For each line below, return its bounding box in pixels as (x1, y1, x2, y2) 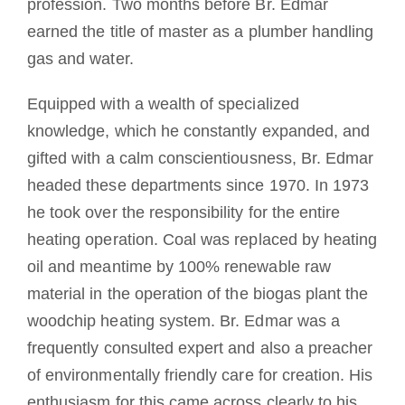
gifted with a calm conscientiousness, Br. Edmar (26, 148, 374, 167)
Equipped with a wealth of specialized (26, 94, 299, 113)
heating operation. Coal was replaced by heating (26, 230, 378, 249)
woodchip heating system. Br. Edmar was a (26, 311, 340, 330)
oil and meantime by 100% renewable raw (26, 257, 331, 276)
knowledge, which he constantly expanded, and (26, 121, 371, 140)
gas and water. (26, 49, 134, 68)
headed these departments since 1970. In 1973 (26, 175, 370, 194)
